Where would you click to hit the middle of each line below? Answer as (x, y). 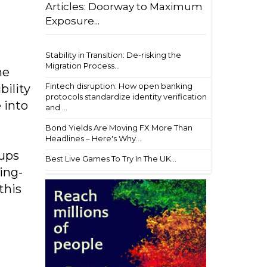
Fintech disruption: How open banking (119, 86)
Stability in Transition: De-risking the (113, 55)
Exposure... (72, 21)
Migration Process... (83, 66)
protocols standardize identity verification (126, 97)
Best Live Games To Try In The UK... (111, 159)
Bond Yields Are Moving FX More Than (119, 128)
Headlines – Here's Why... (93, 138)
